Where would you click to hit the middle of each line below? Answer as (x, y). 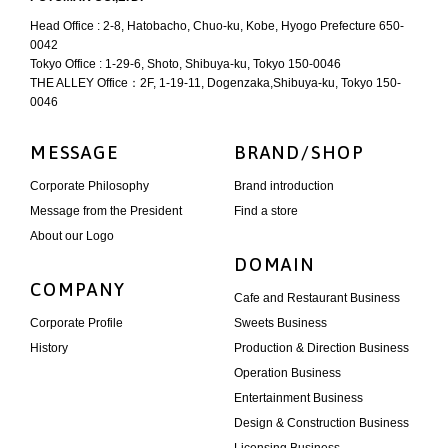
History (49, 347)
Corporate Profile (76, 322)
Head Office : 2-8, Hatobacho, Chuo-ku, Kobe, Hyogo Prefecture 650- (217, 25)
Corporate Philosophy (89, 185)
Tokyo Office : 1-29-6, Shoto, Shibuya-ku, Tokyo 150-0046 (185, 63)
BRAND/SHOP (299, 152)
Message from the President (106, 210)
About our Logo (72, 235)
